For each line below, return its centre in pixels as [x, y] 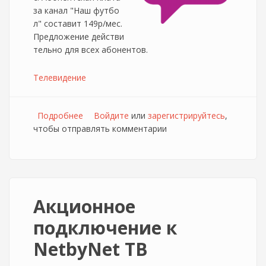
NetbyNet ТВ [91, 249]
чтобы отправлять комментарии [100, 129]
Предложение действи [79, 37]
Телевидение [60, 77]
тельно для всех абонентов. [91, 50]
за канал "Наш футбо [76, 10]
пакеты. [99, 129]
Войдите [111, 115]
